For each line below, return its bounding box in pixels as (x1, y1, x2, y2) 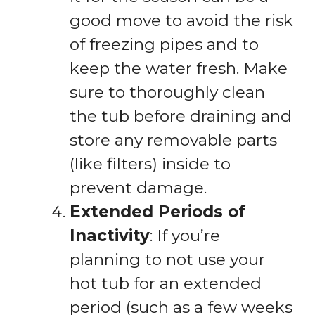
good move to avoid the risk (70, 11, 293, 31)
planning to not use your (70, 250, 265, 270)
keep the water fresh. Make (70, 58, 288, 79)
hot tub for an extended (70, 274, 262, 294)
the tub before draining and (70, 106, 292, 127)
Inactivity (70, 226, 150, 246)
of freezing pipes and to (70, 34, 259, 55)
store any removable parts (70, 130, 277, 150)
